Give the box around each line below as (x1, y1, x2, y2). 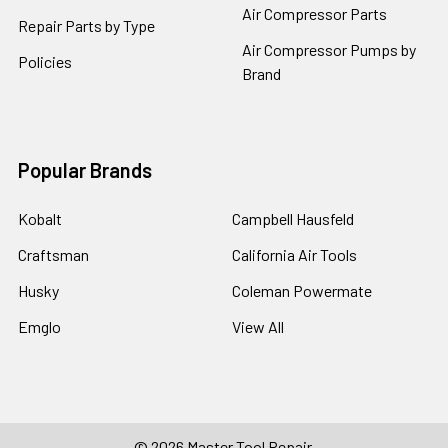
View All (232, 317, 284, 337)
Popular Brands (18, 158, 152, 183)
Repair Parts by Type (18, 16, 155, 36)
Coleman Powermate (232, 281, 372, 301)
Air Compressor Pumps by (242, 40, 416, 60)
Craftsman (18, 245, 89, 265)
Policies (18, 52, 72, 72)
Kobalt (18, 209, 62, 229)
